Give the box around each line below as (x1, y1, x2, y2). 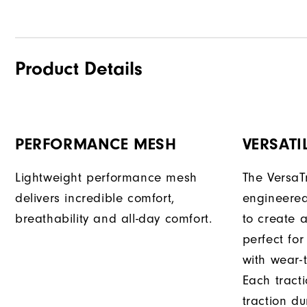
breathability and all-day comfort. (15, 212, 212, 227)
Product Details (15, 58, 143, 80)
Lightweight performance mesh (15, 171, 197, 186)
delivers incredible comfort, (15, 191, 175, 206)
